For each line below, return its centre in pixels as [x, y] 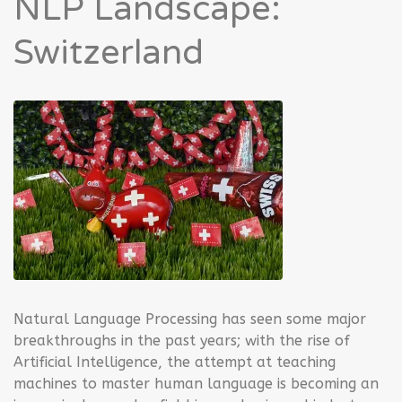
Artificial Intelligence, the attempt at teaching [175, 362]
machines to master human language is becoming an [196, 384]
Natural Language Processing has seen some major [190, 319]
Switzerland [109, 52]
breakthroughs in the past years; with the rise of [182, 341]
